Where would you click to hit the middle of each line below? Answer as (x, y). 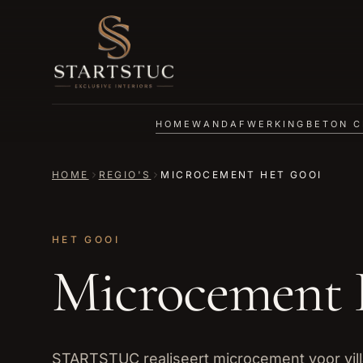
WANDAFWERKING (249, 124)
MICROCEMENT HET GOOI (241, 175)
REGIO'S (125, 175)
